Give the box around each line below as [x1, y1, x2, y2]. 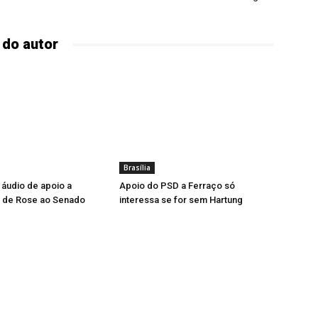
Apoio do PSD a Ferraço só [119, 180, 235, 191]
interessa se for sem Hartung [119, 194, 243, 205]
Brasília [124, 163, 150, 172]
